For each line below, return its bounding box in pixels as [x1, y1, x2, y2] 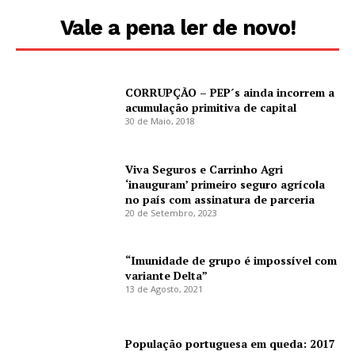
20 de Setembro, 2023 [125, 206, 218, 219]
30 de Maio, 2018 [125, 115, 196, 128]
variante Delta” [125, 267, 208, 283]
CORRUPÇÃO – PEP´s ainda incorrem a [125, 85, 335, 101]
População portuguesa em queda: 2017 [125, 336, 336, 352]
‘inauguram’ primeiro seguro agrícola [125, 176, 326, 192]
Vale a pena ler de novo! [59, 15, 296, 41]
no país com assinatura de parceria [125, 191, 315, 207]
